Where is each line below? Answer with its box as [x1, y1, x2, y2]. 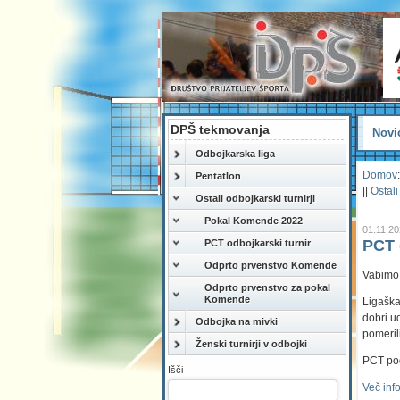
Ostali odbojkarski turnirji [196, 193, 315, 204]
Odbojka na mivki [196, 316, 278, 328]
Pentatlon [196, 171, 241, 182]
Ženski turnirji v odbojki [196, 338, 307, 350]
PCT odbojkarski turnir [204, 237, 311, 249]
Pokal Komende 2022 [204, 215, 303, 227]
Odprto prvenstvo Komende [204, 260, 337, 271]
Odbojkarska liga [196, 148, 275, 160]
